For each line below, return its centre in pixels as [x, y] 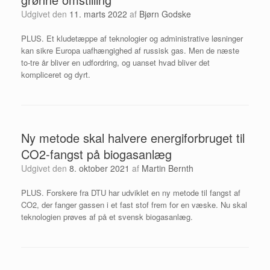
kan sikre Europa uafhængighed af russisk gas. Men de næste [130, 50]
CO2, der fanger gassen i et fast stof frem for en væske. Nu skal [134, 204]
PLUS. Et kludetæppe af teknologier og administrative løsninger [132, 38]
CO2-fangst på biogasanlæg [96, 154]
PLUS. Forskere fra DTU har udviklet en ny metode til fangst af [131, 192]
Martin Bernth [168, 168]
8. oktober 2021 [99, 168]
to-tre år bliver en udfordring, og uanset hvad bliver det [115, 62]
